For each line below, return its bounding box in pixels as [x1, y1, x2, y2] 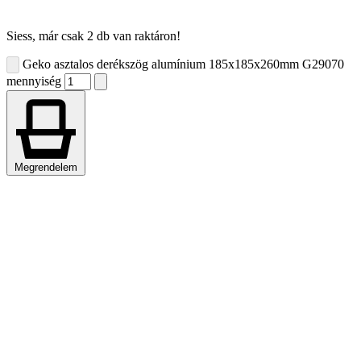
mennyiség [6, 73, 61, 88]
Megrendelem [15, 160, 77, 173]
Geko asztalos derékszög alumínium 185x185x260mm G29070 [23, 56, 344, 71]
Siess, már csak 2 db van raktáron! [6, 28, 180, 43]
